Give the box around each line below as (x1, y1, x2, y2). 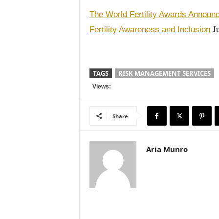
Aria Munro (146, 144, 188, 154)
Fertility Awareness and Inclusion (89, 25, 210, 34)
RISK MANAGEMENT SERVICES (118, 69, 211, 78)
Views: (89, 83, 111, 90)
